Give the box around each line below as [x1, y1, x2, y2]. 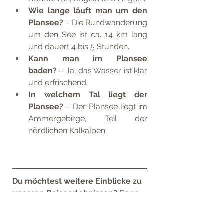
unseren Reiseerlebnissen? [12, 188, 119, 198]
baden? [28, 66, 57, 75]
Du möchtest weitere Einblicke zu [12, 176, 144, 186]
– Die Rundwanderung [63, 18, 147, 27]
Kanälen [12, 212, 44, 222]
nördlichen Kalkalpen [28, 126, 105, 135]
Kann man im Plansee [28, 54, 147, 63]
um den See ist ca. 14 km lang [28, 30, 147, 39]
